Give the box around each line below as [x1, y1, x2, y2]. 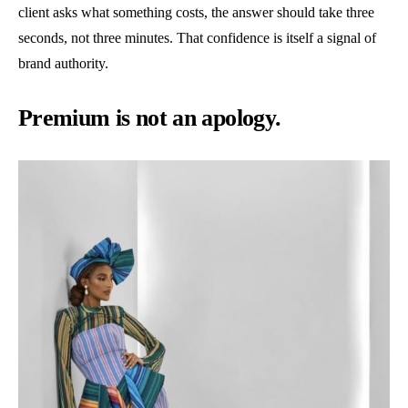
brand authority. [18, 56, 108, 71]
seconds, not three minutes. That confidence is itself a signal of [18, 30, 376, 46]
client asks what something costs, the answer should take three [18, 5, 374, 20]
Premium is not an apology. [18, 105, 281, 131]
